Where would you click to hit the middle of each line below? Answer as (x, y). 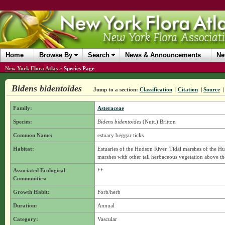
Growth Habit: (31, 192)
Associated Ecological (39, 170)
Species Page (79, 68)
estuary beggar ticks (120, 135)
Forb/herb (109, 192)
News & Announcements (163, 55)
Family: (22, 108)
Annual (106, 205)
